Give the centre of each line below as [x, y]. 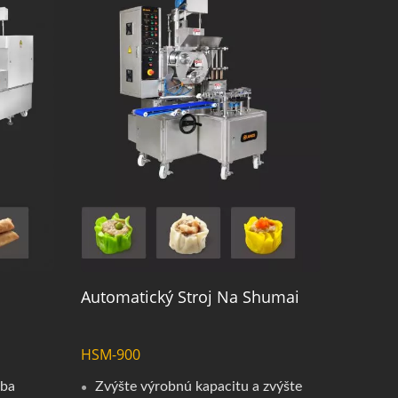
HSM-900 [110, 354]
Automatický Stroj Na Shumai [190, 296]
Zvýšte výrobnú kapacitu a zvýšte [198, 386]
